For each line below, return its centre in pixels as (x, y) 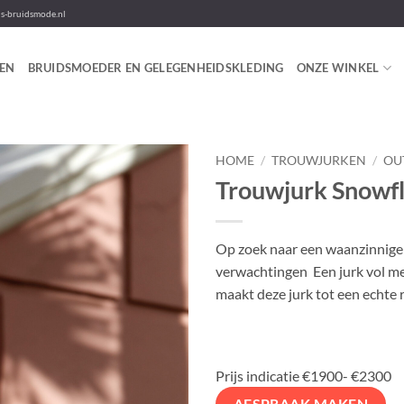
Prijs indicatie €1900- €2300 (303, 376)
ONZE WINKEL (338, 68)
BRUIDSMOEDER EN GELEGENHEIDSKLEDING (156, 68)
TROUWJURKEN (319, 161)
